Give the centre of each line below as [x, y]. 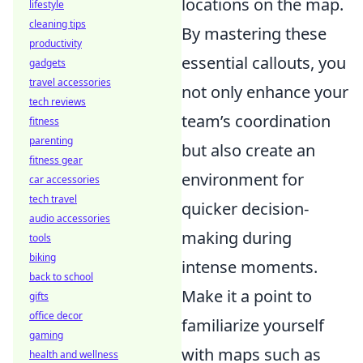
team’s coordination [256, 121]
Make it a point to [247, 296]
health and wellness [74, 354]
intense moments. [250, 267]
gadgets [47, 63]
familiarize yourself [253, 325]
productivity [56, 43]
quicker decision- [245, 209]
